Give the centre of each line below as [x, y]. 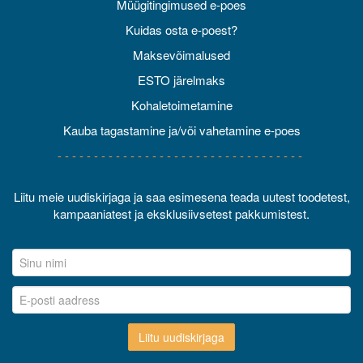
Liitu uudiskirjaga [181, 337]
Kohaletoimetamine [181, 105]
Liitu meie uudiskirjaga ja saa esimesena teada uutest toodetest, [181, 197]
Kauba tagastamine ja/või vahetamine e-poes [181, 130]
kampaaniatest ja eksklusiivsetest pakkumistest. [181, 214]
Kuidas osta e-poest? [181, 30]
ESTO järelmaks [181, 80]
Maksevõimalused [181, 55]
